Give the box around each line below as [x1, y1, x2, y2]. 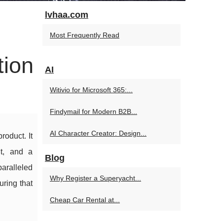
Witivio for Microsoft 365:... [50, 86, 133, 94]
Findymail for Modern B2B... [50, 108, 137, 115]
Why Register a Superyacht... [50, 174, 141, 182]
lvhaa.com [45, 10, 88, 20]
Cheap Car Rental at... [50, 196, 120, 204]
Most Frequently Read [50, 31, 119, 39]
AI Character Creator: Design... [50, 129, 147, 137]
